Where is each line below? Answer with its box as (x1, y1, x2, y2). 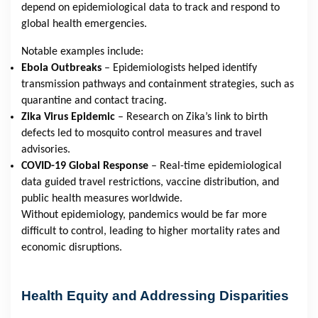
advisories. (21, 144, 70, 156)
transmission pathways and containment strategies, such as (21, 79, 294, 91)
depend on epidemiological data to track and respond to (21, 2, 280, 14)
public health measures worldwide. (21, 193, 182, 205)
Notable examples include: (21, 46, 143, 58)
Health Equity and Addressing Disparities (21, 288, 289, 304)
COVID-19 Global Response (21, 160, 148, 172)
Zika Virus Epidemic (21, 111, 115, 124)
